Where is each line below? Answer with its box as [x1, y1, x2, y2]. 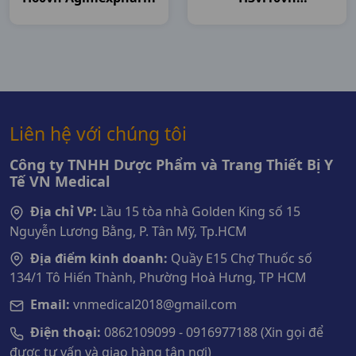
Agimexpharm [222, 8, 312, 25]
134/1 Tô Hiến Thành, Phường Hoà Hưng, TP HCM [10, 269, 307, 287]
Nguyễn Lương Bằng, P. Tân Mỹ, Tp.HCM [10, 222, 247, 240]
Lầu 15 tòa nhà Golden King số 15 [97, 203, 300, 220]
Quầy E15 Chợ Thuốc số [168, 249, 312, 267]
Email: [30, 296, 70, 314]
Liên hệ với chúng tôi [10, 121, 187, 146]
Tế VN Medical [10, 172, 110, 191]
